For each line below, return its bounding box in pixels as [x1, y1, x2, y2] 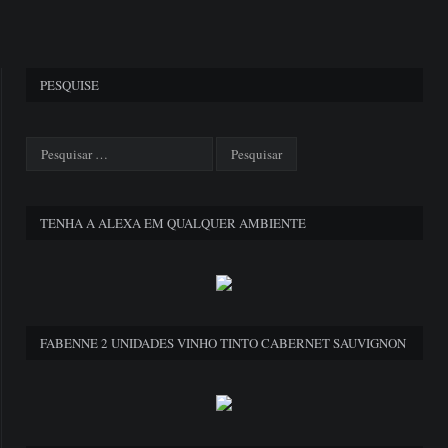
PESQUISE [40, 75, 99, 94]
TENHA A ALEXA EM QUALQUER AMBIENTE [40, 213, 306, 232]
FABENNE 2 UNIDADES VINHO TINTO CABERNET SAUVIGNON [40, 333, 406, 352]
